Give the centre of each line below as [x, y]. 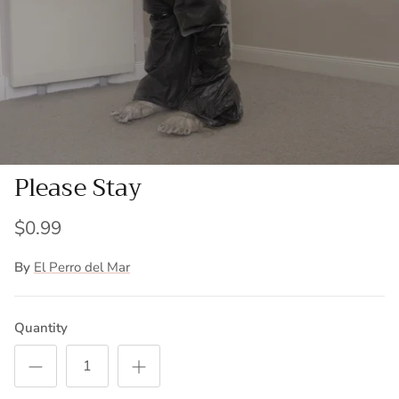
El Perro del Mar [82, 268]
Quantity [41, 328]
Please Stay [78, 187]
